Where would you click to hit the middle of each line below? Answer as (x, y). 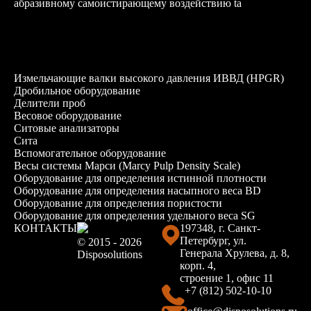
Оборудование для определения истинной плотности (140, 178)
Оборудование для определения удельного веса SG (135, 216)
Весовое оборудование (68, 116)
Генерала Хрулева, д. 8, (235, 253)
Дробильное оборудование (77, 91)
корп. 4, (198, 266)
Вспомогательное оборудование (90, 153)
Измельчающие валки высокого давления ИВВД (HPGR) (149, 78)
